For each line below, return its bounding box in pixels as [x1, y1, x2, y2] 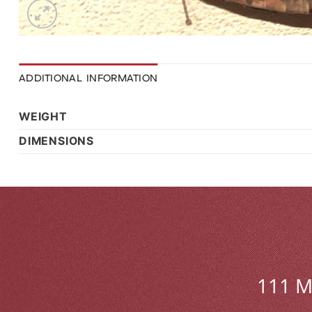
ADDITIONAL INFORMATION [19, 72, 158, 85]
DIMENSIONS [19, 134, 94, 148]
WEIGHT [19, 109, 68, 123]
